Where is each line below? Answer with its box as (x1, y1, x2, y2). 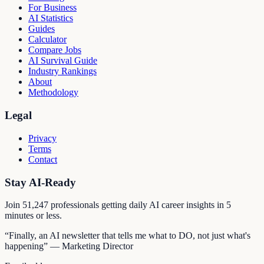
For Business (28, 2, 77, 13)
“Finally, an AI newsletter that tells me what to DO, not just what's (5, 230, 250, 241)
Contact (28, 154, 57, 164)
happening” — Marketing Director (5, 241, 133, 252)
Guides (28, 24, 55, 34)
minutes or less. (5, 210, 62, 221)
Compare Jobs (28, 45, 81, 55)
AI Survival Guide (28, 55, 97, 66)
